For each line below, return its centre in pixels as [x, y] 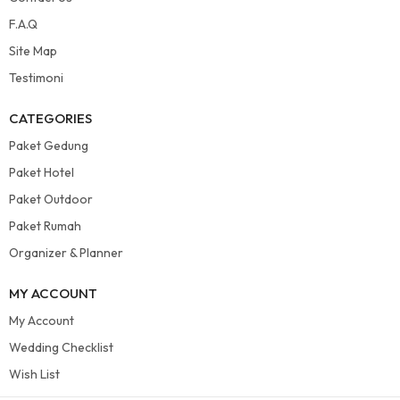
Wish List [34, 375]
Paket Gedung [49, 146]
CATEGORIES [50, 119]
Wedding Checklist [61, 348]
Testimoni [36, 78]
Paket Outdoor [51, 200]
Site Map [33, 51]
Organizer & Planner [66, 253]
